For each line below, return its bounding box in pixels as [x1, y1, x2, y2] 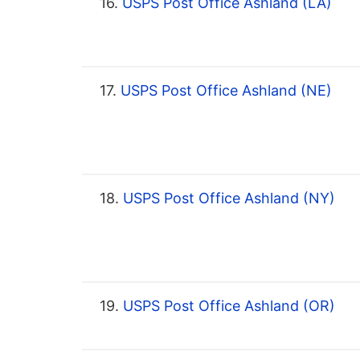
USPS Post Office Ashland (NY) [119, 190, 335, 207]
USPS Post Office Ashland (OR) [119, 297, 335, 315]
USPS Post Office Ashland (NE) [117, 82, 332, 100]
